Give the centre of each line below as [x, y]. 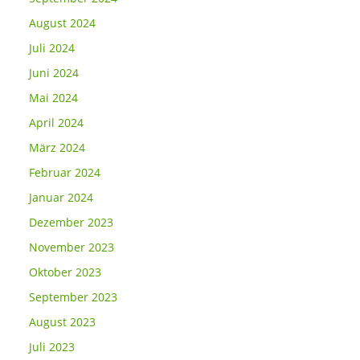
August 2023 [62, 322]
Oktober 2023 [65, 272]
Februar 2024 [65, 172]
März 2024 [57, 147]
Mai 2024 [53, 98]
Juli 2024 [52, 48]
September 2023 [73, 297]
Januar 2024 [61, 197]
